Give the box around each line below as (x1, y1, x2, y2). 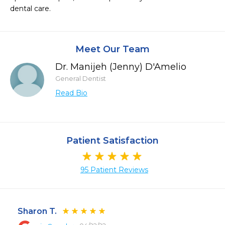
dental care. (10, 4, 51, 13)
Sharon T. (18, 206, 57, 216)
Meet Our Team (75, 44, 150, 55)
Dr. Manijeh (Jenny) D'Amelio (55, 61, 186, 72)
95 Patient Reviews (80, 165, 148, 175)
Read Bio (55, 88, 87, 97)
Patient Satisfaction (66, 135, 159, 146)
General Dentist (55, 74, 106, 82)
